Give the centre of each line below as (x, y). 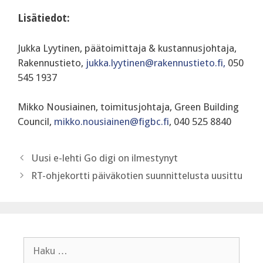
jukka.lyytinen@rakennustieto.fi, (156, 63)
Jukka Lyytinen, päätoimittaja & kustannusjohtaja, (127, 48)
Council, (36, 122)
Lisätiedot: (44, 18)
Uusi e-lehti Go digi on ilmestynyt (105, 158)
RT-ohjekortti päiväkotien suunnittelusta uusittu (137, 176)
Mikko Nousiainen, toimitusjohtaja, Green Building (128, 107)
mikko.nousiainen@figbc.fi (112, 122)
